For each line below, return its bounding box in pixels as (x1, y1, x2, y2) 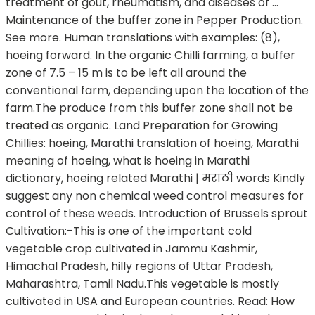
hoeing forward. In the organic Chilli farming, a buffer (6, 47, 295, 64)
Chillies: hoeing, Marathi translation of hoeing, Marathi (6, 135, 299, 152)
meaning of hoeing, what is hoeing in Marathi (6, 153, 250, 169)
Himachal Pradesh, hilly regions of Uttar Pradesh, (6, 258, 273, 275)
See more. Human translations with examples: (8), (6, 30, 280, 46)
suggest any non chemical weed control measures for (6, 188, 304, 205)
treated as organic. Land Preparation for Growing (6, 117, 278, 134)
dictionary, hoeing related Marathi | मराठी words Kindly (6, 170, 305, 187)
